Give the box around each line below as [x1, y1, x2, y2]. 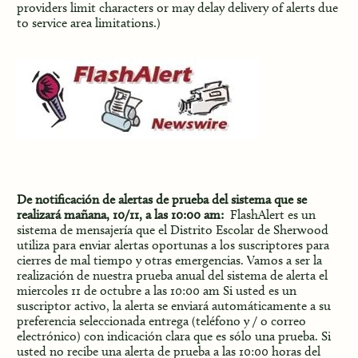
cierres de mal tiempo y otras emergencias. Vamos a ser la [16, 252, 322, 268]
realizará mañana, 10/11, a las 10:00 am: [16, 206, 230, 222]
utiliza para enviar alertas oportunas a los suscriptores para [16, 237, 329, 253]
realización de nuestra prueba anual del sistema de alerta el [16, 267, 328, 283]
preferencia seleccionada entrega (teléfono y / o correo [16, 312, 306, 328]
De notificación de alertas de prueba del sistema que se [16, 191, 307, 207]
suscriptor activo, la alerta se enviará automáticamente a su [16, 297, 331, 313]
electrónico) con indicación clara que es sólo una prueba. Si [16, 328, 331, 344]
